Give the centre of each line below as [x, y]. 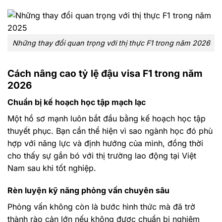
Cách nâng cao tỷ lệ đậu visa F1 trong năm [105, 73]
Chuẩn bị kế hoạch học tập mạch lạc [77, 102]
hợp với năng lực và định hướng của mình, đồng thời [105, 143]
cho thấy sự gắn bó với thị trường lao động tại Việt [102, 155]
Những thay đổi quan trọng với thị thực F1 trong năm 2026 [111, 43]
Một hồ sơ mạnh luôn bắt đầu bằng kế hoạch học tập [107, 118]
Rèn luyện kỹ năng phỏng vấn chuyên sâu [88, 191]
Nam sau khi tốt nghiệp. [52, 168]
